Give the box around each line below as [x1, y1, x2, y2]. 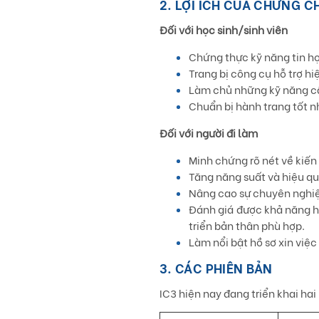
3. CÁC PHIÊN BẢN [159, 258, 273, 277]
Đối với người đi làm [159, 125, 258, 140]
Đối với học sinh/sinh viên [159, 21, 288, 37]
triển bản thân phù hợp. [189, 217, 305, 233]
